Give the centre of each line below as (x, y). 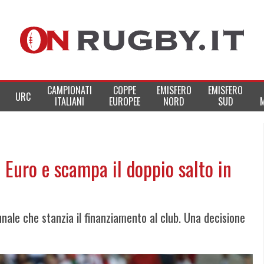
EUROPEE (124, 101)
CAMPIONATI (70, 90)
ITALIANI (70, 101)
